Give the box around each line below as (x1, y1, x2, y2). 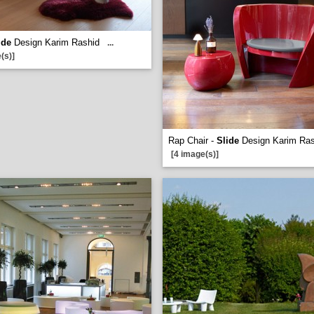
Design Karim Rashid (11, 37, 100, 48)
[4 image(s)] (171, 149, 219, 159)
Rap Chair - (168, 135, 217, 146)
